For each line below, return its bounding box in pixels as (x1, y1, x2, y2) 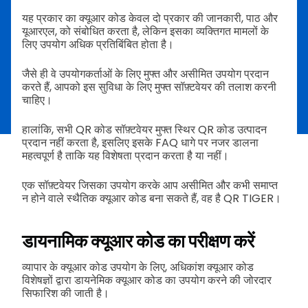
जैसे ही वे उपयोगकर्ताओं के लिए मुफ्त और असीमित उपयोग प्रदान (22, 65, 269, 82)
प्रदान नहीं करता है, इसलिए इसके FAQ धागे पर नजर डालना (22, 134, 258, 151)
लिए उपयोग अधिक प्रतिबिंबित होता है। (22, 36, 174, 52)
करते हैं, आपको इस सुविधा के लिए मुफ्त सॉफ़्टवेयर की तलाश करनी (22, 78, 276, 95)
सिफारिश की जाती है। (22, 285, 109, 301)
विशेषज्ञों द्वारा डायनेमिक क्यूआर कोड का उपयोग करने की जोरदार (22, 272, 272, 288)
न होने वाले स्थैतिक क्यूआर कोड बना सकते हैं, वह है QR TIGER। (22, 190, 281, 206)
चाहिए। (22, 91, 52, 108)
